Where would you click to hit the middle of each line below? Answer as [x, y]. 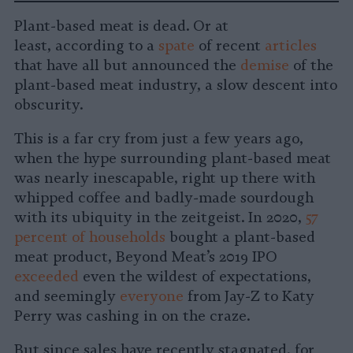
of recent [230, 46]
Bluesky [128, 30]
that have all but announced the [127, 66]
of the [311, 66]
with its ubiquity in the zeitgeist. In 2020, [160, 218]
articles [291, 46]
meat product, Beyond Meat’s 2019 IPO [146, 257]
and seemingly [67, 297]
